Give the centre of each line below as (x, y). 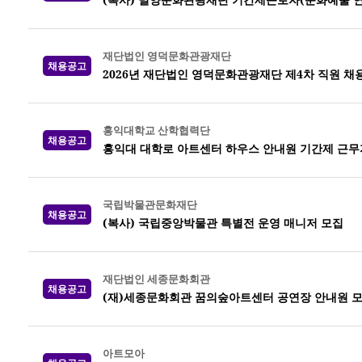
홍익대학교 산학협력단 (156, 130)
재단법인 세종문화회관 (156, 279)
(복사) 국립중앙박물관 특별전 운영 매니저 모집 (223, 223)
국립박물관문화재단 (150, 204)
